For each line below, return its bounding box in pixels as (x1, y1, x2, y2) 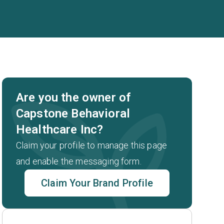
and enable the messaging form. (16, 156, 141, 166)
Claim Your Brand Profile (41, 177, 153, 189)
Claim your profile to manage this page (16, 140, 167, 150)
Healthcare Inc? (16, 122, 103, 136)
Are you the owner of (16, 90, 131, 104)
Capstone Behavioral (16, 106, 130, 120)
